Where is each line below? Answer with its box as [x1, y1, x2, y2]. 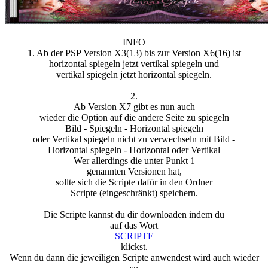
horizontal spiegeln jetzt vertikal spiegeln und [49, 59, 219, 69]
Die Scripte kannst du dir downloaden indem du [44, 209, 224, 220]
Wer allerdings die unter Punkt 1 [73, 156, 195, 166]
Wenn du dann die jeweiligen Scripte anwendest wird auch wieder [9, 252, 259, 263]
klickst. [120, 242, 148, 252]
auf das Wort [110, 220, 158, 231]
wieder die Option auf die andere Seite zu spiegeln [39, 112, 229, 123]
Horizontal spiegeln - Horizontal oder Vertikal [48, 145, 220, 156]
